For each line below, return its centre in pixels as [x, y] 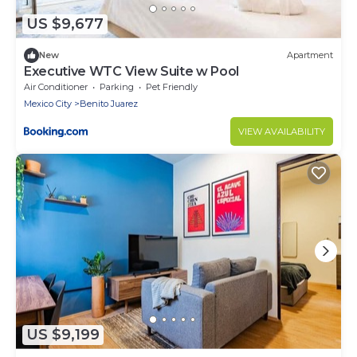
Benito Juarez [109, 103]
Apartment [310, 55]
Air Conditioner [56, 86]
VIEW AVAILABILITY [282, 131]
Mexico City [48, 103]
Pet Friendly [172, 86]
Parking [117, 86]
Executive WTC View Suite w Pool [132, 71]
